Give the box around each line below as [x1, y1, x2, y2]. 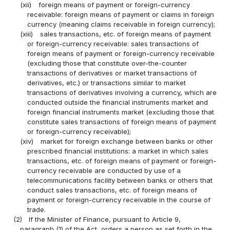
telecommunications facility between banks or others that [27, 176, 213, 185]
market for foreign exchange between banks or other [40, 137, 213, 146]
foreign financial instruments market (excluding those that [27, 108, 214, 117]
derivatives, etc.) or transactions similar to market [27, 79, 186, 87]
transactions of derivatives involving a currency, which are [27, 88, 217, 97]
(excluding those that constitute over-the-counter [27, 59, 187, 68]
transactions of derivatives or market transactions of [27, 69, 197, 78]
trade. [27, 205, 46, 214]
